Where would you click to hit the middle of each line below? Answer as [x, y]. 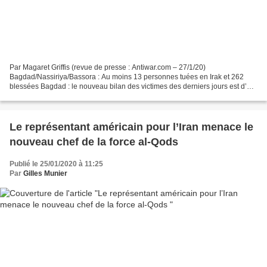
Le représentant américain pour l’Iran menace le [131, 127]
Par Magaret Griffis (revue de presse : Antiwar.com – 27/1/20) [108, 67]
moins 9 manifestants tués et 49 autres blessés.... [89, 96]
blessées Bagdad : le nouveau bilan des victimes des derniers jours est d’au [132, 86]
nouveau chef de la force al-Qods [94, 142]
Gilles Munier [45, 173]
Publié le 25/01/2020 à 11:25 [56, 164]
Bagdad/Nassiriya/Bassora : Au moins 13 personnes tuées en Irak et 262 [127, 77]
